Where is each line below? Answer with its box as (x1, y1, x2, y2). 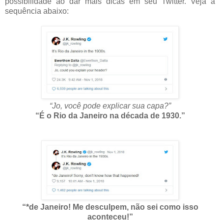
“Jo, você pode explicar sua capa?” (49, 101, 171, 110)
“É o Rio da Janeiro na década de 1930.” (35, 111, 185, 120)
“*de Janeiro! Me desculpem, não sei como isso (22, 202, 198, 211)
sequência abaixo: (5, 6, 69, 15)
